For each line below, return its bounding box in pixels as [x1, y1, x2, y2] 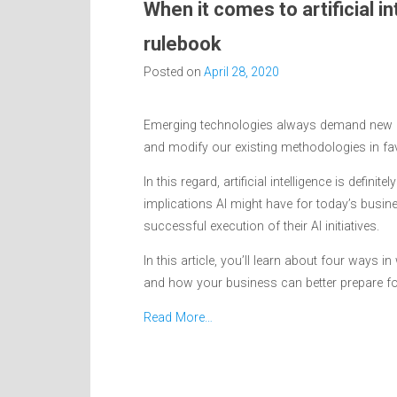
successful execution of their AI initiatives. [144, 218, 379, 233]
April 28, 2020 [204, 64, 279, 79]
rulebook [144, 32, 222, 55]
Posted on [144, 64, 204, 79]
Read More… [144, 309, 213, 324]
